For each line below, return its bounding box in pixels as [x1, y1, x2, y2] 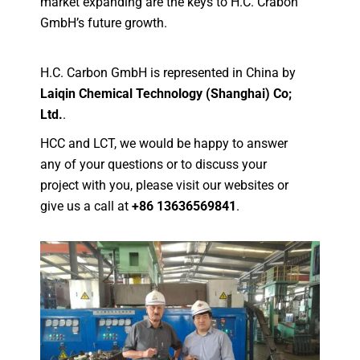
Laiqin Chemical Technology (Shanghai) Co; [40, 85, 292, 101]
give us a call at [40, 198, 133, 214]
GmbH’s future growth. [40, 14, 168, 31]
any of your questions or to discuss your [40, 156, 268, 172]
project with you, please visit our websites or [40, 177, 289, 193]
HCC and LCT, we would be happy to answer [40, 135, 288, 151]
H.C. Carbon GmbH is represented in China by [40, 64, 297, 80]
